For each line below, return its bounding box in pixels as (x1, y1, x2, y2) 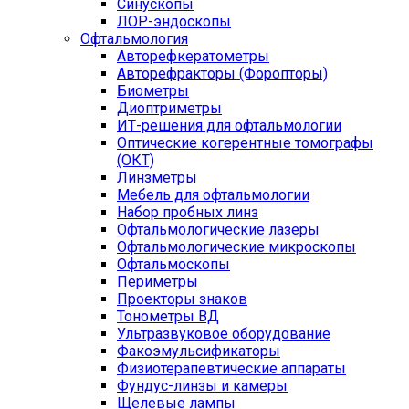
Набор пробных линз (117, 204, 258, 221)
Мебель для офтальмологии (117, 186, 309, 204)
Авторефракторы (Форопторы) (117, 65, 328, 82)
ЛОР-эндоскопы (117, 13, 231, 30)
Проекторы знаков (117, 290, 247, 308)
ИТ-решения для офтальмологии (117, 117, 341, 134)
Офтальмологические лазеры (117, 221, 320, 238)
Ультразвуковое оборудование (117, 325, 330, 342)
